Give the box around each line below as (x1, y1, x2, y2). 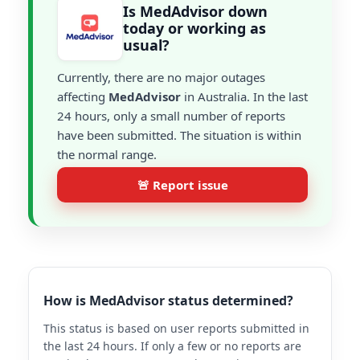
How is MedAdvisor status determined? (43, 292, 293, 309)
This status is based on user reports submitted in (43, 321, 309, 336)
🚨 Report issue (137, 177, 228, 193)
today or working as (123, 18, 266, 38)
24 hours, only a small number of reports (57, 108, 285, 124)
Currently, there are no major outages (57, 69, 265, 85)
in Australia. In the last (181, 88, 308, 104)
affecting (57, 88, 108, 104)
